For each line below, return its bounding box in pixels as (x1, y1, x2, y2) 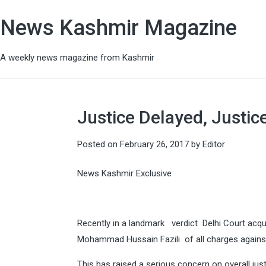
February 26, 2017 (120, 138, 189, 150)
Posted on (77, 138, 120, 150)
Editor (202, 138, 225, 150)
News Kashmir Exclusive (77, 168, 172, 179)
